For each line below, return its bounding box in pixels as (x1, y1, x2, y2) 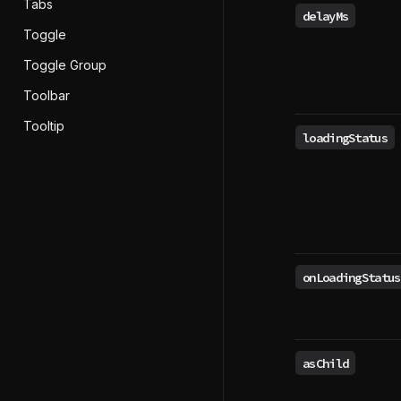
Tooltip (23, 118, 64, 133)
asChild (303, 354, 349, 371)
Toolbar (23, 88, 70, 103)
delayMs (303, 7, 349, 24)
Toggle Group (23, 57, 107, 73)
